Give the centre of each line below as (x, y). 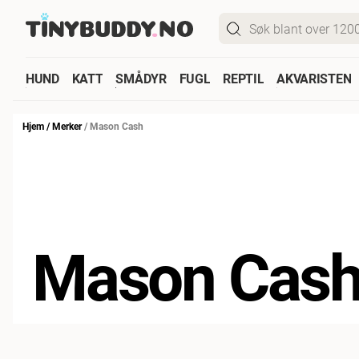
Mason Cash (117, 126)
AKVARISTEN (314, 78)
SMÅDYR (141, 78)
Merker (67, 126)
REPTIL (244, 78)
